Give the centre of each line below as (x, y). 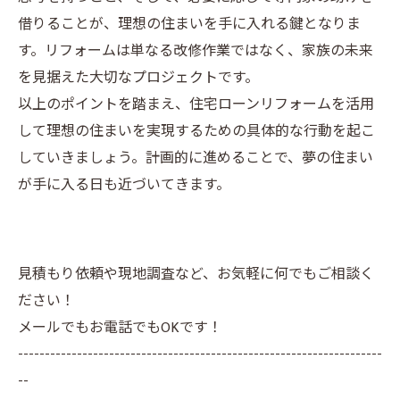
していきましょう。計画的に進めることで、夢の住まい (196, 158)
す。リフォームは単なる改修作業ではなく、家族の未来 (196, 51)
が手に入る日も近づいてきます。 (124, 185)
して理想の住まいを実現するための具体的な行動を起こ (196, 132)
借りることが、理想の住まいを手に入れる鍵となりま (189, 25)
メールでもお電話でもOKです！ (120, 328)
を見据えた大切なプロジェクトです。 (138, 78)
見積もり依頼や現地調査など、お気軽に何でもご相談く (196, 275)
